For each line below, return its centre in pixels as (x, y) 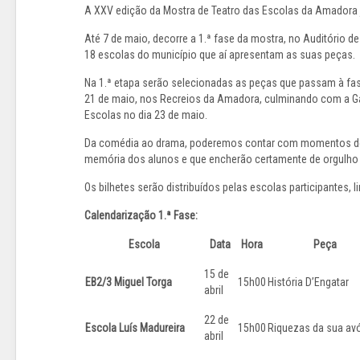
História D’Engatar (308, 282)
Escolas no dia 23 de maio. (146, 115)
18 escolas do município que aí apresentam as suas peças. (220, 55)
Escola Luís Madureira (135, 328)
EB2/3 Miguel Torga (129, 282)
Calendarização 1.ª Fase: (142, 216)
